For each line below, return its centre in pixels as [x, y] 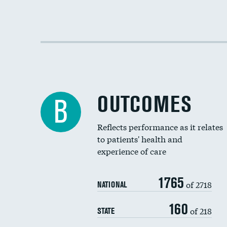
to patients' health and [140, 139]
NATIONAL [112, 184]
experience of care [132, 151]
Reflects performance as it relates [160, 126]
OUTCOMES [144, 104]
